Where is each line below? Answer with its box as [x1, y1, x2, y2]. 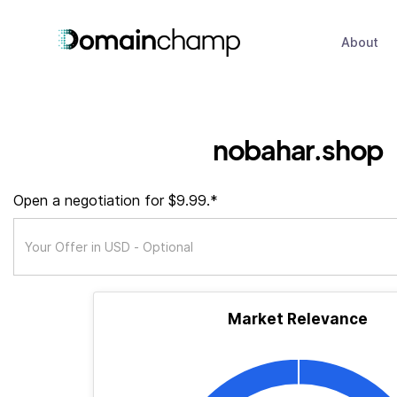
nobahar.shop [212, 132, 384, 167]
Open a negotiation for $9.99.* [13, 191, 218, 209]
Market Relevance [228, 310, 368, 328]
